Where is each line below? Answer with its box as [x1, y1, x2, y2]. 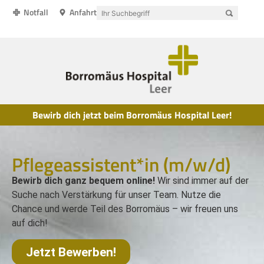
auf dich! [12, 217, 48, 229]
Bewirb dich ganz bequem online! [12, 175, 155, 187]
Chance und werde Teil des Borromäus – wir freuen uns [12, 203, 238, 215]
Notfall [24, 6, 48, 18]
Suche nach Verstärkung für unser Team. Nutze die [12, 189, 221, 201]
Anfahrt [70, 6, 97, 18]
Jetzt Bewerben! [26, 245, 116, 259]
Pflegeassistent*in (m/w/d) [12, 150, 230, 179]
